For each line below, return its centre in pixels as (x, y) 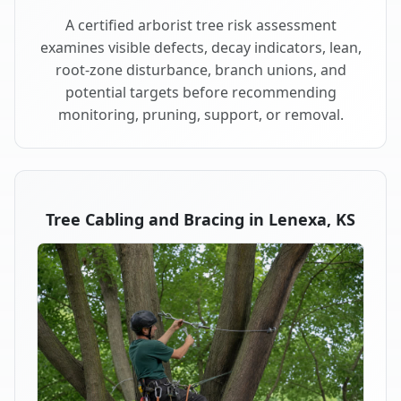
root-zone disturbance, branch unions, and (200, 69)
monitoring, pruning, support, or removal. (200, 114)
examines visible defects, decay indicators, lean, (200, 47)
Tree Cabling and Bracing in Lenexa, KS (200, 219)
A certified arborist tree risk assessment (200, 25)
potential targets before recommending (200, 92)
